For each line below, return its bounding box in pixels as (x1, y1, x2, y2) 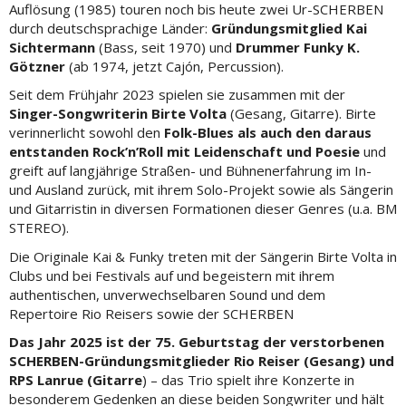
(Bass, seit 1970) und (95, 37, 236, 56)
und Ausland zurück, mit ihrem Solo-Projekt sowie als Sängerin (9, 180, 393, 198)
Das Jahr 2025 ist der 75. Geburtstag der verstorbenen (9, 333, 384, 351)
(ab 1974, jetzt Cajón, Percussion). (65, 56, 287, 75)
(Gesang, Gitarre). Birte (230, 104, 376, 122)
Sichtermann (9, 37, 95, 56)
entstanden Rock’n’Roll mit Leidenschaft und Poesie (9, 142, 360, 160)
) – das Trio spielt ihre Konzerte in (142, 371, 354, 389)
